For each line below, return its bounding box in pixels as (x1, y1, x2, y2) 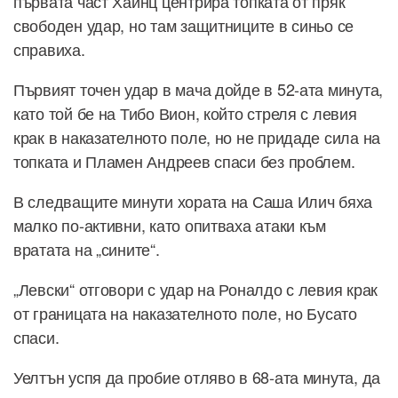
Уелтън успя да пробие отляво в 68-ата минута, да (13, 364, 381, 388)
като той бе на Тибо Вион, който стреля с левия (13, 100, 357, 124)
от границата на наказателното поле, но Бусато (13, 300, 357, 324)
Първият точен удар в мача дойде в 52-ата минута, (13, 76, 384, 100)
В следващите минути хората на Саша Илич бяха (13, 188, 373, 212)
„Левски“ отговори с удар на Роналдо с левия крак (13, 276, 378, 300)
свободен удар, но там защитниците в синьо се (13, 12, 354, 36)
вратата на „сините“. (13, 236, 160, 260)
